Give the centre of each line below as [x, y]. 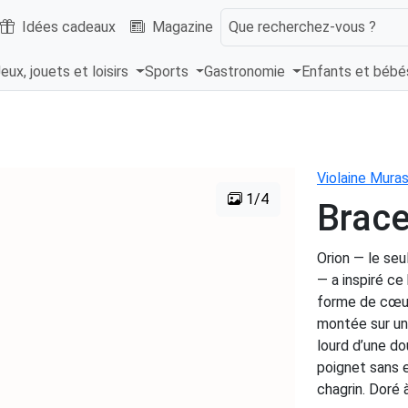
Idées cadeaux [69, 26]
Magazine [183, 26]
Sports [168, 72]
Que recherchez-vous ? [302, 26]
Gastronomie [247, 72]
